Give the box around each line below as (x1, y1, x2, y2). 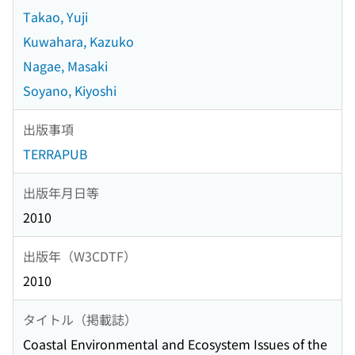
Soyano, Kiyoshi (23, 81, 116, 101)
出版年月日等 (23, 182, 99, 202)
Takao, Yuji (23, 7, 88, 27)
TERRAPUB (23, 144, 88, 164)
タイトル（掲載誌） (23, 309, 137, 329)
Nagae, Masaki (23, 56, 108, 76)
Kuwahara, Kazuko (23, 32, 134, 52)
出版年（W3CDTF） (23, 246, 136, 265)
